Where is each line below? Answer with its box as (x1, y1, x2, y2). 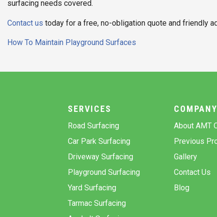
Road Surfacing (68, 121, 120, 130)
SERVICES (68, 103, 112, 114)
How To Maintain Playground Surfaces (7, 37, 136, 47)
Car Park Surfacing (68, 136, 131, 146)
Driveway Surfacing (68, 152, 134, 161)
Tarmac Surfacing (68, 198, 126, 208)
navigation (7, 56, 72, 75)
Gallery (173, 152, 197, 161)
